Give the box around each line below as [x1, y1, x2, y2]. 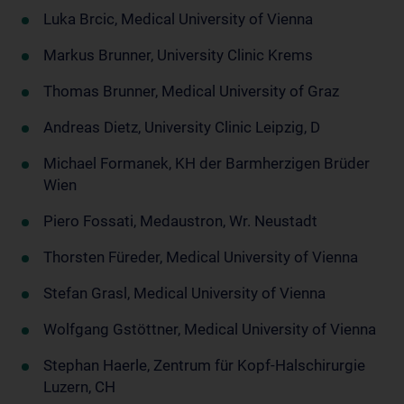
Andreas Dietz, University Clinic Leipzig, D [43, 117, 320, 136]
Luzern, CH [43, 377, 115, 396]
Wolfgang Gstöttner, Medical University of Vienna [43, 319, 376, 338]
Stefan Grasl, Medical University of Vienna [43, 283, 326, 302]
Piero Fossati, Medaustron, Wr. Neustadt [43, 211, 317, 230]
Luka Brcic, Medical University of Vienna [43, 9, 313, 28]
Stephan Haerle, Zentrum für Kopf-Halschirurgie [43, 355, 365, 374]
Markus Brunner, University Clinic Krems [43, 45, 313, 64]
